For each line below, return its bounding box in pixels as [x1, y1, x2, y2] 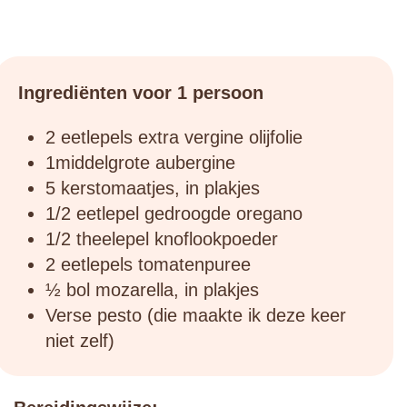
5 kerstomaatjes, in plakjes [45, 178, 260, 199]
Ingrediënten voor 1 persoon [18, 83, 263, 104]
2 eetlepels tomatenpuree [45, 254, 251, 275]
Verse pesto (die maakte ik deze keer [45, 305, 346, 326]
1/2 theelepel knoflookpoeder [45, 229, 278, 250]
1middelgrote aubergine [45, 153, 235, 174]
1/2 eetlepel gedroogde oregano [45, 203, 303, 224]
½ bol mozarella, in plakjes [45, 280, 259, 301]
